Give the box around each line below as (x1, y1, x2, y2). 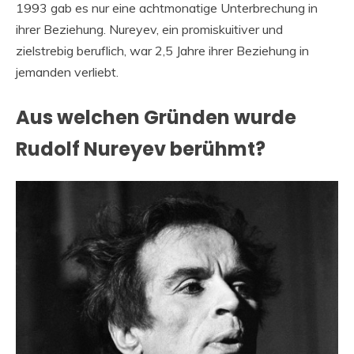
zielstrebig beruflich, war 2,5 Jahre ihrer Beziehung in (16, 42, 309, 58)
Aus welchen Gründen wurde (16, 104, 296, 130)
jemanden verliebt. (16, 63, 119, 80)
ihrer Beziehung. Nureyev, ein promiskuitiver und (16, 21, 283, 37)
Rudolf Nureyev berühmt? (16, 135, 265, 162)
